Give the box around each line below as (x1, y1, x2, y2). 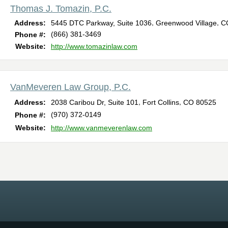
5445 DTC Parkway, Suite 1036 (51, 18, 152, 27)
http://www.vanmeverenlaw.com (51, 123, 152, 132)
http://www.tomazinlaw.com (51, 42, 137, 50)
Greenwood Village (156, 18, 217, 27)
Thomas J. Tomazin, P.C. (10, 3, 111, 14)
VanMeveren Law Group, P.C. (10, 81, 131, 92)
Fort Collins (142, 98, 179, 106)
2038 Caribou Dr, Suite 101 (51, 98, 138, 106)
